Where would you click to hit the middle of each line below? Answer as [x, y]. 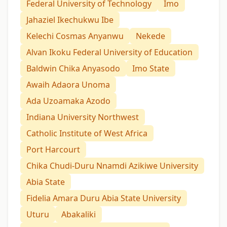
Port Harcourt [53, 150]
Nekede [150, 36]
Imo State [151, 69]
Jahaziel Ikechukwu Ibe [70, 20]
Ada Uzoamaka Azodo [68, 101]
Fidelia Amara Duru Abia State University [104, 198]
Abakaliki [79, 215]
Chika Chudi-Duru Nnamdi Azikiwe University [112, 166]
